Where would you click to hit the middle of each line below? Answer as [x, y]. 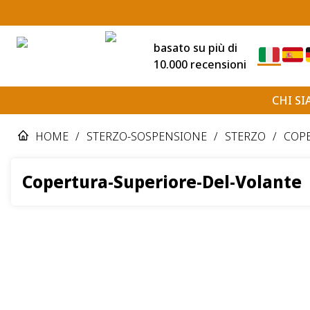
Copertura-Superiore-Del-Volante [162, 181]
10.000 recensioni [200, 64]
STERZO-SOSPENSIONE [147, 136]
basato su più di [195, 47]
